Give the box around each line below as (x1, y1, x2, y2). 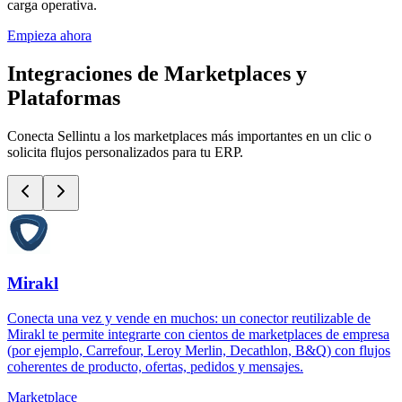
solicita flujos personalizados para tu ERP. (7, 144, 243, 160)
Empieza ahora (7, 27, 92, 43)
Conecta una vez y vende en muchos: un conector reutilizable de (7, 310, 371, 326)
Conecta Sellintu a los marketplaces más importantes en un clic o (7, 127, 371, 144)
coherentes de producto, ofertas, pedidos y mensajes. (7, 358, 303, 374)
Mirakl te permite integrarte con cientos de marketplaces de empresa (7, 326, 389, 342)
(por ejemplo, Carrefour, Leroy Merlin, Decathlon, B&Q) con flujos (7, 342, 390, 358)
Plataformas (7, 85, 120, 109)
